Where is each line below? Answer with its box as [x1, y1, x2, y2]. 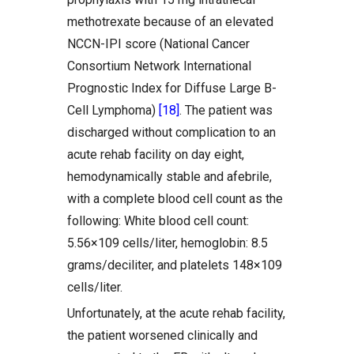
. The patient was [179, 103, 273, 118]
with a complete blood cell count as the [67, 191, 283, 206]
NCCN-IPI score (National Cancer [67, 36, 250, 51]
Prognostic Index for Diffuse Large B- [67, 81, 277, 96]
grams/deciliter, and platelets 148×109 [67, 258, 282, 273]
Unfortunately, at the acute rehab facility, [67, 306, 285, 321]
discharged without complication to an [67, 125, 276, 140]
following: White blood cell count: [67, 213, 249, 228]
